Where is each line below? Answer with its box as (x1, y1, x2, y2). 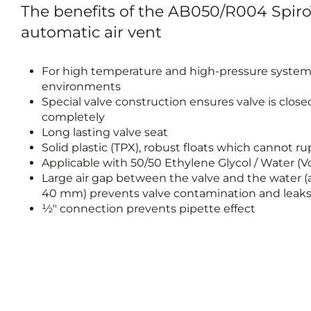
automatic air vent (21, 23, 162, 42)
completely (42, 110, 105, 124)
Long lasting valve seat (42, 126, 168, 139)
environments (42, 80, 121, 93)
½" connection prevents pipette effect (42, 202, 255, 215)
